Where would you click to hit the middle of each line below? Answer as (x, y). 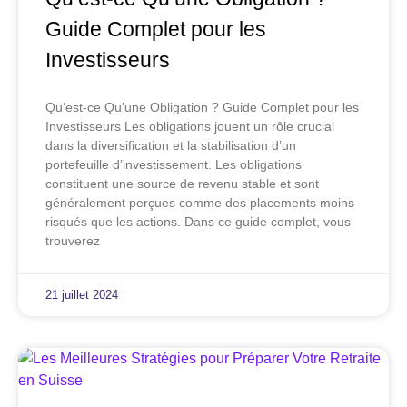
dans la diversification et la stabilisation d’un (171, 146)
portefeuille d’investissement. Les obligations (174, 165)
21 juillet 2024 (82, 295)
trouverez (73, 241)
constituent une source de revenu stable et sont (182, 184)
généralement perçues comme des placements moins (200, 203)
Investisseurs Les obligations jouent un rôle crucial (190, 127)
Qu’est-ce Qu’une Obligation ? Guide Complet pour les (202, 108)
